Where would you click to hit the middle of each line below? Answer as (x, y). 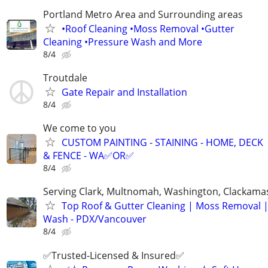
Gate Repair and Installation (124, 92)
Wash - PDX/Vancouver (95, 219)
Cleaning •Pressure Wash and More (123, 42)
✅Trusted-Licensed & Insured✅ (114, 255)
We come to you (80, 128)
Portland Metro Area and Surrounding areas (143, 14)
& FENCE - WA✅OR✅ (89, 156)
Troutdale (65, 78)
